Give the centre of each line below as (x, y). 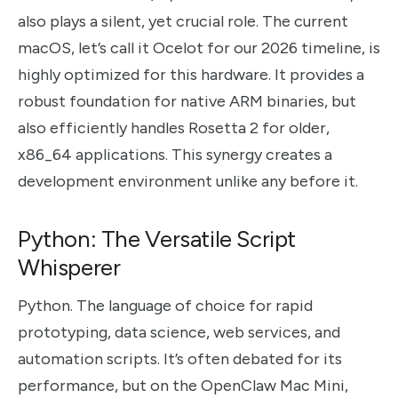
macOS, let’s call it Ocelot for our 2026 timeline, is (199, 48)
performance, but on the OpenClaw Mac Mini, (183, 385)
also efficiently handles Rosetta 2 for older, (174, 127)
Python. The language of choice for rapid (165, 305)
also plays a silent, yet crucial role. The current (183, 21)
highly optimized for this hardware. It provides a (191, 74)
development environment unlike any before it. (188, 181)
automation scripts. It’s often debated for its (180, 358)
